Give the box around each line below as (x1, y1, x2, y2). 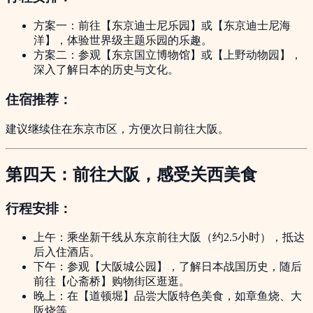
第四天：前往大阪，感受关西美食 (6, 165, 257, 184)
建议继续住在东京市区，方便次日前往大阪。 (6, 122, 229, 135)
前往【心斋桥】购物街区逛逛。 (34, 275, 190, 288)
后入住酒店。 (34, 246, 101, 259)
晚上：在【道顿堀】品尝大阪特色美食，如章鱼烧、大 (34, 290, 302, 303)
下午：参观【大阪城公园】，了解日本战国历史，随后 (34, 261, 302, 273)
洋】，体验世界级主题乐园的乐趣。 (34, 34, 212, 47)
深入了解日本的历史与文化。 (34, 64, 179, 76)
